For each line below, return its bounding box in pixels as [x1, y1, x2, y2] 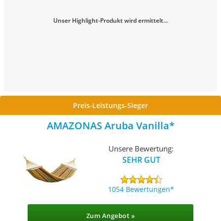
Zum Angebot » [86, 211, 135, 220]
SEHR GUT [122, 154, 160, 165]
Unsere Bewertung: [109, 143, 174, 153]
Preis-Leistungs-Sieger [73, 101, 148, 110]
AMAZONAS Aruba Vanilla [46, 119, 169, 132]
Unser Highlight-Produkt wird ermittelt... [53, 16, 168, 25]
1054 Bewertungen [108, 184, 171, 194]
